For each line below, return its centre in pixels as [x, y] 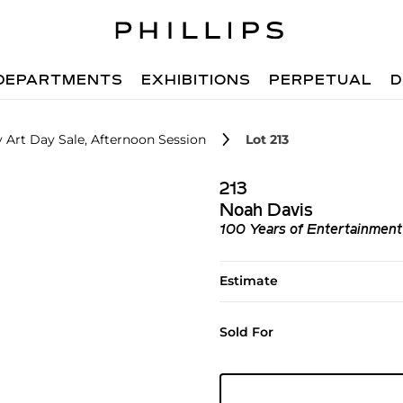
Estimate [248, 281]
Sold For [246, 332]
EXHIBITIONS [197, 81]
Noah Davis [266, 211]
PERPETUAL [321, 81]
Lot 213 [267, 139]
